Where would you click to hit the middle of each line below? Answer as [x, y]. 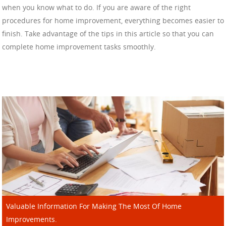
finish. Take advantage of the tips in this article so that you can [108, 34]
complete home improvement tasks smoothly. [79, 47]
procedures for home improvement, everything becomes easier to [113, 21]
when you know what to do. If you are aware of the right [96, 8]
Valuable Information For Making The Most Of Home [94, 206]
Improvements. [32, 219]
